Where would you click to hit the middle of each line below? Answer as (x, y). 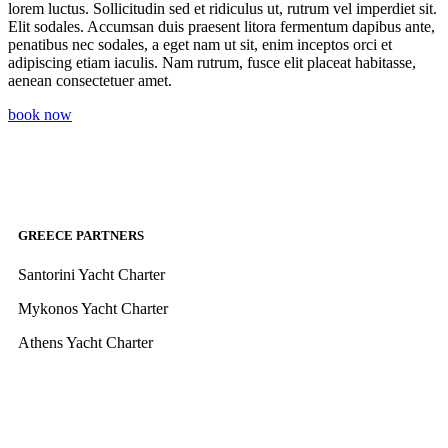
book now (40, 114)
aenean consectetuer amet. (90, 80)
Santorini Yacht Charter (91, 275)
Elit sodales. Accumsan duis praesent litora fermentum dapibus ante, (221, 26)
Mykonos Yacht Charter (93, 309)
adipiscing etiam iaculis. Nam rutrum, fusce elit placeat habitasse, (212, 62)
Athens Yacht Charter (85, 343)
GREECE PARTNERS (81, 236)
